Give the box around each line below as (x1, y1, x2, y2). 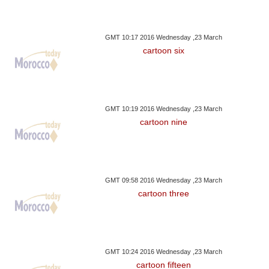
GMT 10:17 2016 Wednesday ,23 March (105, 33, 223, 41)
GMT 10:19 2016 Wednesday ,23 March (105, 104, 223, 112)
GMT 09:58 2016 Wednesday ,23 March (105, 176, 223, 184)
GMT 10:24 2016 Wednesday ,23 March (105, 247, 223, 255)
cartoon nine (140, 116, 188, 127)
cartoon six (143, 45, 185, 55)
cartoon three (138, 188, 190, 198)
